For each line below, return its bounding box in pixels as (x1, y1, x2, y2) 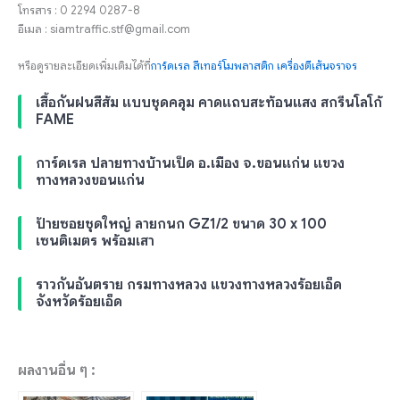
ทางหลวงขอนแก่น (36, 171, 145, 189)
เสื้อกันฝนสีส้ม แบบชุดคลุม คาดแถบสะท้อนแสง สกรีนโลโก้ (36, 93, 382, 112)
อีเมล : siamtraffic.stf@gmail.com (18, 22, 190, 37)
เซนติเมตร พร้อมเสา (36, 231, 154, 250)
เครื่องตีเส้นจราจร (277, 59, 357, 74)
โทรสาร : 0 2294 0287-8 (18, 4, 140, 19)
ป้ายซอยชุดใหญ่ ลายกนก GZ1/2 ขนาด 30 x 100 (36, 214, 327, 233)
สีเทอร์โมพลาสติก (193, 59, 274, 74)
